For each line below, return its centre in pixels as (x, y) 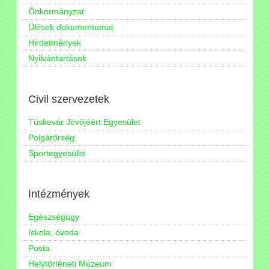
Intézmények (59, 194)
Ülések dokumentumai (70, 27)
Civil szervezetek (68, 99)
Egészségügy (53, 216)
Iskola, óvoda (53, 232)
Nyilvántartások (57, 58)
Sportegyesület (56, 153)
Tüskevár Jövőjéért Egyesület (84, 122)
